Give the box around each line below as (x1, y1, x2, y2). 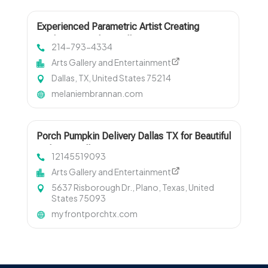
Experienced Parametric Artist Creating (36, 21, 199, 33)
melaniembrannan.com (51, 88, 143, 99)
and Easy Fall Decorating (36, 144, 139, 156)
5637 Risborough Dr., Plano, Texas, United (51, 182, 214, 193)
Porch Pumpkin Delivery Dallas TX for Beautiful (36, 130, 231, 142)
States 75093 (51, 193, 106, 204)
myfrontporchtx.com (51, 208, 138, 220)
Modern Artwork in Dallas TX (36, 34, 156, 46)
